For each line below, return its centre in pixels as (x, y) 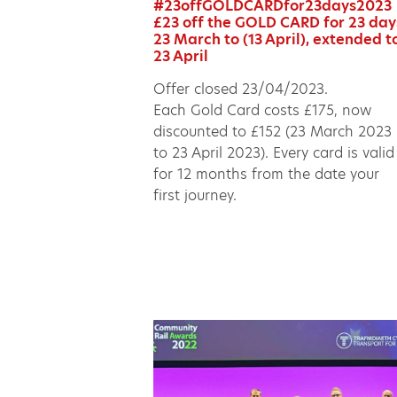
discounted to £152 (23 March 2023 (273, 131)
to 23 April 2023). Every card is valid (274, 152)
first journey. (195, 195)
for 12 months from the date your (267, 174)
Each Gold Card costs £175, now (263, 110)
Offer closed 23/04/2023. (241, 89)
